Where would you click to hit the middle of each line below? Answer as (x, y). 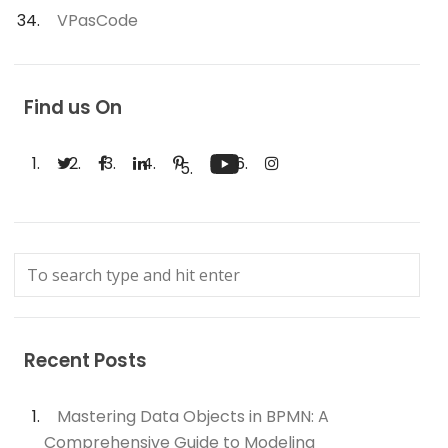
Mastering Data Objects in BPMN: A (193, 416)
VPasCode (98, 20)
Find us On (73, 107)
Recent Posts (86, 360)
